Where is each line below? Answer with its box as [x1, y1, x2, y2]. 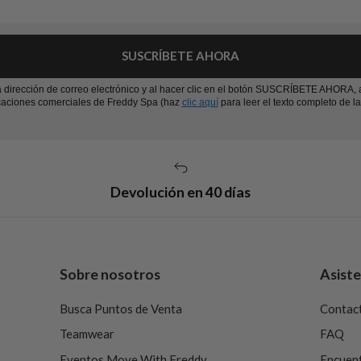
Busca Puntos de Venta [59, 301, 182, 316]
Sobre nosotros [59, 265, 160, 283]
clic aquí [181, 96, 218, 108]
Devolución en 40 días [110, 183, 251, 201]
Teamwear [59, 326, 114, 341]
